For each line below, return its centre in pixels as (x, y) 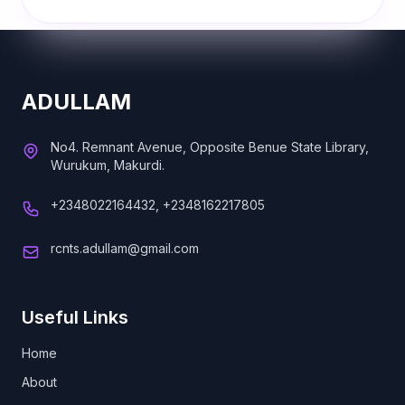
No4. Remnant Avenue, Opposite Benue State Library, (210, 147)
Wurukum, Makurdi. (108, 165)
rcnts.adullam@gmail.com (125, 248)
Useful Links (75, 317)
